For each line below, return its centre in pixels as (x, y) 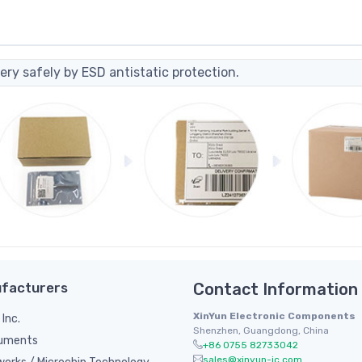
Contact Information (276, 289)
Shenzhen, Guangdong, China (261, 330)
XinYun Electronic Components (274, 316)
